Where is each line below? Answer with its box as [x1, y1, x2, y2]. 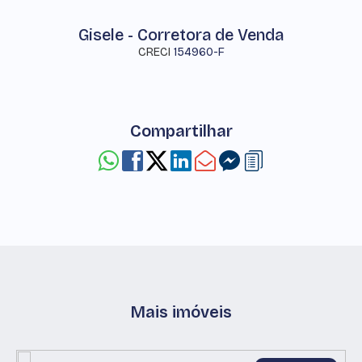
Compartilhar [129, 121, 233, 141]
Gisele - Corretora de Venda [78, 25, 284, 44]
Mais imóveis [130, 302, 232, 322]
